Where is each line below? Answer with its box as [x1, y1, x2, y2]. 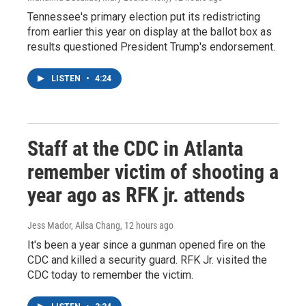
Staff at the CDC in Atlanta [27, 137, 243, 161]
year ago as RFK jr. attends [27, 183, 245, 207]
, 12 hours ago [120, 220, 173, 231]
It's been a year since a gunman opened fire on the [27, 238, 266, 251]
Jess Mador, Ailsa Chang [27, 220, 120, 231]
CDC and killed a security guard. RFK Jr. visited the [27, 253, 267, 266]
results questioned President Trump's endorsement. [27, 40, 275, 53]
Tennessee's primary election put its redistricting [27, 10, 260, 23]
